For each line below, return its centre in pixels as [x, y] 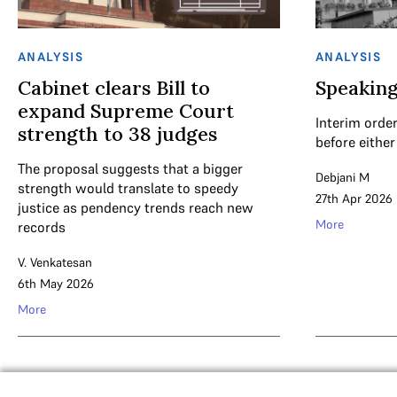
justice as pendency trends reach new [136, 207]
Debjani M [343, 177]
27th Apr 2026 [354, 198]
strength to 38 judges [117, 134]
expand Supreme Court [126, 111]
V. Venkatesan [55, 262]
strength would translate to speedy [128, 188]
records [42, 227]
